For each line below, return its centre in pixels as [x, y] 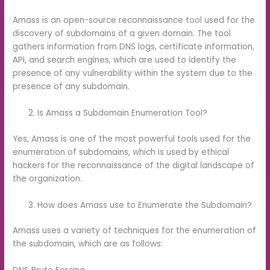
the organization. [48, 178]
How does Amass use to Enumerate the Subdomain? [145, 205]
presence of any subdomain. [71, 87]
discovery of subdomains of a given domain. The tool [122, 34]
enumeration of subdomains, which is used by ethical [121, 152]
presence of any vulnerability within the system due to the [133, 74]
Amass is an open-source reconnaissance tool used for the [134, 20]
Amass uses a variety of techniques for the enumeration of [135, 231]
